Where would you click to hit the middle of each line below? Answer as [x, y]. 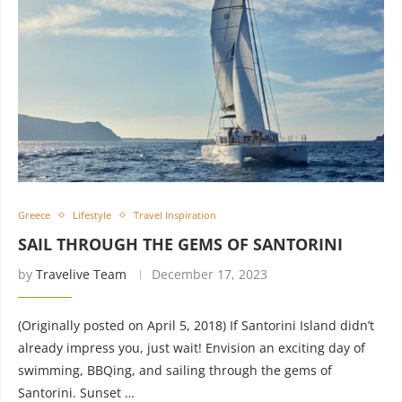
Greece [34, 215]
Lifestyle [92, 215]
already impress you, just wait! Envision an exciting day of [192, 348]
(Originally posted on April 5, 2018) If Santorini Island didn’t [196, 325]
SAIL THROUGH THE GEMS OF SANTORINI [180, 244]
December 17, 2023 [210, 274]
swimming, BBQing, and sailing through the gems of [175, 370]
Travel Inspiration [175, 215]
